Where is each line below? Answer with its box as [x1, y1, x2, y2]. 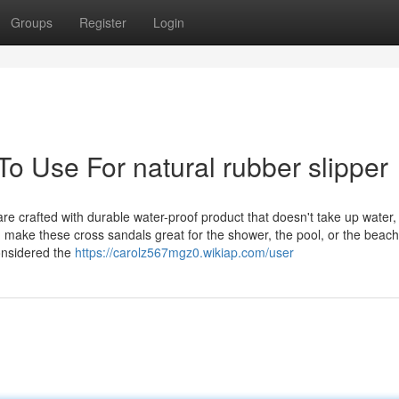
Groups [11, 13, 53, 31]
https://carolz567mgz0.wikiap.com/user [75, 243, 294, 261]
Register [79, 13, 126, 31]
